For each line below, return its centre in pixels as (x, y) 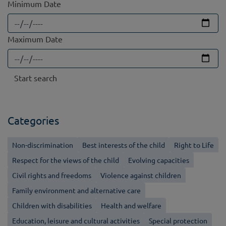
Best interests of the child (124, 145)
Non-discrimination (43, 145)
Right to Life (194, 145)
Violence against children (141, 175)
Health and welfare (131, 205)
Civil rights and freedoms (52, 175)
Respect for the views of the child (66, 160)
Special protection (178, 220)
